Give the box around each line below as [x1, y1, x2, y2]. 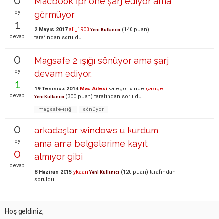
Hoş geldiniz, [5, 207, 44, 215]
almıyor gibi [34, 151, 83, 162]
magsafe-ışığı [38, 106, 73, 112]
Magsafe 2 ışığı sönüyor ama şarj [34, 55, 169, 66]
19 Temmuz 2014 [34, 85, 78, 92]
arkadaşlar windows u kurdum [34, 125, 158, 135]
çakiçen [146, 85, 167, 92]
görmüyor [34, 9, 75, 20]
